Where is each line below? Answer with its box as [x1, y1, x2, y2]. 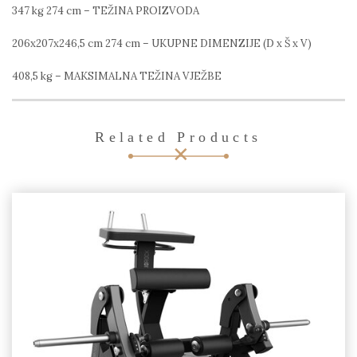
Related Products [95, 128, 262, 145]
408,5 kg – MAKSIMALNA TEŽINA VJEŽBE [12, 69, 222, 83]
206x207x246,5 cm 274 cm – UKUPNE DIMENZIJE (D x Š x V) [12, 36, 312, 50]
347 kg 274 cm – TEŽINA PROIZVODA [12, 3, 199, 18]
